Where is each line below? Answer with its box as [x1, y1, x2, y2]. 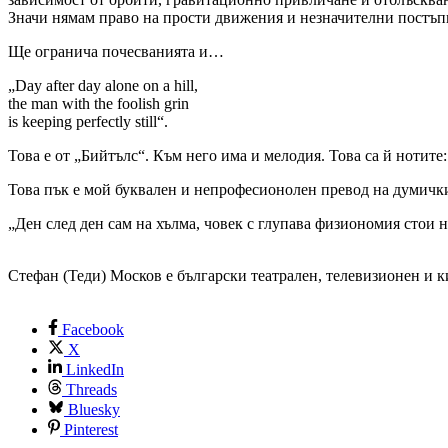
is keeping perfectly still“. [8, 112, 168, 130]
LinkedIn [66, 360, 124, 378]
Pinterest [64, 420, 118, 438]
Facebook [62, 320, 124, 338]
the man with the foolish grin [8, 94, 189, 112]
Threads [66, 380, 117, 398]
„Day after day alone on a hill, [8, 76, 198, 94]
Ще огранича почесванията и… [8, 42, 224, 60]
